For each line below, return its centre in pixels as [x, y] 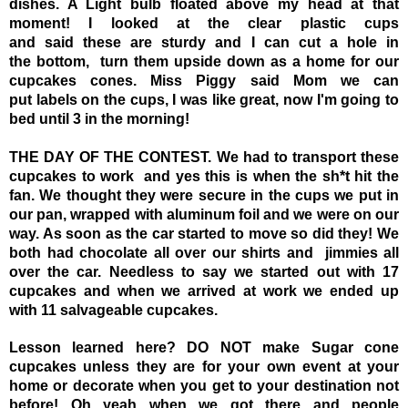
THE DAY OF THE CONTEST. [113, 157]
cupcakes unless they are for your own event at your [204, 366]
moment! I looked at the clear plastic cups [204, 23]
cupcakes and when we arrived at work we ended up [204, 291]
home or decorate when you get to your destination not [204, 385]
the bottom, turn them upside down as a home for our [204, 61]
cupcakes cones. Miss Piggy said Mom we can [204, 80]
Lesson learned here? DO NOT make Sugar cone [204, 347]
